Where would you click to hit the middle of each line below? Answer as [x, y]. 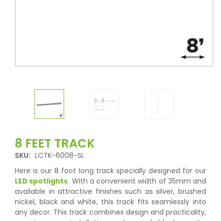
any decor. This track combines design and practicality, [110, 212]
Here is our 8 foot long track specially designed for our [110, 171]
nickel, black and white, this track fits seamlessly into [110, 202]
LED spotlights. [42, 181]
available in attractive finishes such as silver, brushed [110, 191]
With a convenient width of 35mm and [138, 181]
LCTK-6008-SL [60, 155]
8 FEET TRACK [55, 143]
